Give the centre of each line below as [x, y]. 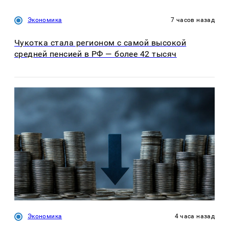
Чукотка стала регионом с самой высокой [100, 42]
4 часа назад [194, 216]
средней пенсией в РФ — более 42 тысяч [96, 54]
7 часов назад [193, 20]
